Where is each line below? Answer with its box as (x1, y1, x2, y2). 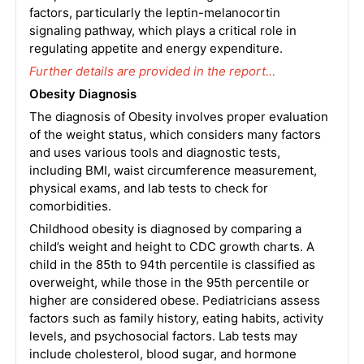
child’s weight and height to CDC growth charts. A (28, 239, 314, 254)
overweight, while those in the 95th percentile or (28, 275, 310, 290)
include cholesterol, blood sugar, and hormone (28, 346, 297, 362)
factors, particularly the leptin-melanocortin (28, 5, 280, 20)
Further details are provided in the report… (28, 63, 275, 79)
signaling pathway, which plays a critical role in (28, 23, 297, 38)
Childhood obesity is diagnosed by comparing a (28, 221, 301, 236)
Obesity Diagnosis (28, 86, 136, 102)
